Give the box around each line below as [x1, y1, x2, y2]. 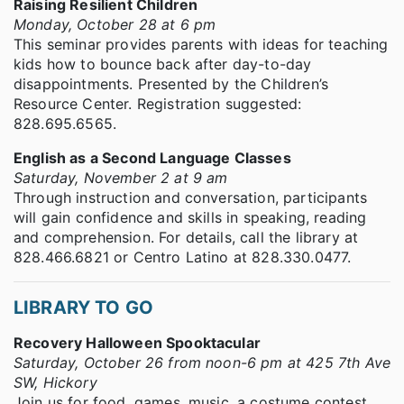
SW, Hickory [14, 373, 97, 392]
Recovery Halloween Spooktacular [14, 334, 261, 353]
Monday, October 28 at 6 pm [14, 15, 216, 34]
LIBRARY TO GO [14, 297, 154, 319]
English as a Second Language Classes [14, 149, 291, 168]
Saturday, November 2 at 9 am [14, 169, 228, 188]
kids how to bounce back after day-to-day [14, 55, 312, 74]
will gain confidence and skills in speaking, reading [14, 208, 367, 227]
